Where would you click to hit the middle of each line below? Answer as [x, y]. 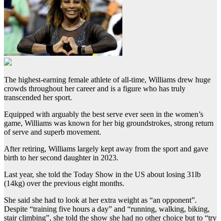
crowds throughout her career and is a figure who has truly [95, 89]
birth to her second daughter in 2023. [61, 158]
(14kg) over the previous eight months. [64, 184]
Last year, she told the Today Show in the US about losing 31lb [102, 175]
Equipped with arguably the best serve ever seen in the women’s [104, 114]
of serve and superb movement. [53, 132]
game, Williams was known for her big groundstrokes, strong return [109, 123]
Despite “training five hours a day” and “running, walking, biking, [107, 209]
